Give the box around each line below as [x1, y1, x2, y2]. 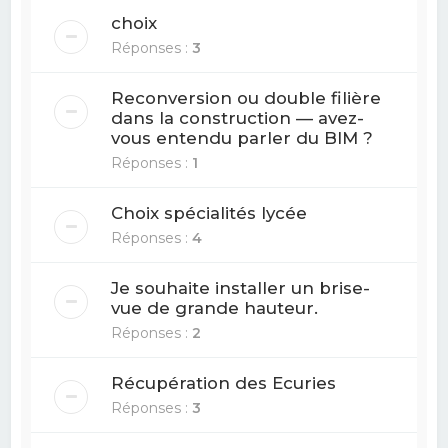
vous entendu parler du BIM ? [111, 127, 374, 148]
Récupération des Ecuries [111, 372, 337, 393]
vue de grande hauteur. [111, 297, 319, 318]
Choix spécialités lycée [111, 202, 308, 223]
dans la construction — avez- [111, 107, 365, 128]
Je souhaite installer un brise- [111, 277, 371, 298]
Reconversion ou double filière [111, 87, 382, 108]
